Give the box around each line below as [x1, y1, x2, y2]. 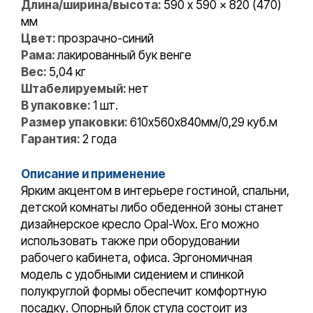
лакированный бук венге [57, 48, 191, 63]
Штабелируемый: [21, 82, 129, 96]
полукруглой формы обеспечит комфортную [21, 284, 267, 298]
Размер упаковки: [21, 115, 130, 130]
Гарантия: [21, 132, 82, 147]
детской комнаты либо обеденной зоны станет [21, 200, 284, 214]
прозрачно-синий [58, 31, 154, 46]
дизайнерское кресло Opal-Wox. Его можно [21, 217, 259, 231]
